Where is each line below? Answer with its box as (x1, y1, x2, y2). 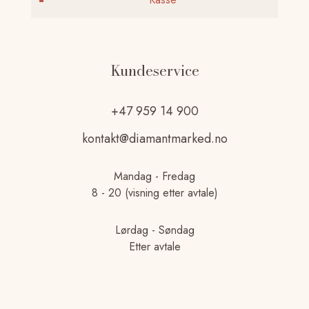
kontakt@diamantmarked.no (81, 129, 228, 148)
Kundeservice (110, 59, 199, 81)
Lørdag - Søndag (114, 221, 195, 238)
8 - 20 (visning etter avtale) (91, 184, 218, 201)
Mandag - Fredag (114, 168, 195, 184)
